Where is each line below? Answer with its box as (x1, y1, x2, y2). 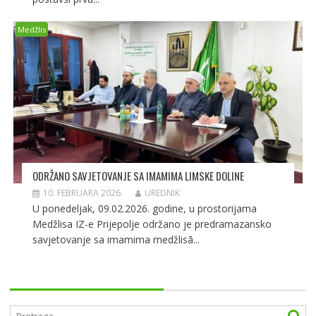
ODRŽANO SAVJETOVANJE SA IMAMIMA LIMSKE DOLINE (32, 167, 244, 183)
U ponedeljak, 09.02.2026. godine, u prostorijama (32, 201, 257, 215)
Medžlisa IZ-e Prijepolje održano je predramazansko (32, 217, 272, 231)
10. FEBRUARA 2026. (42, 186, 123, 199)
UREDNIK (144, 186, 180, 199)
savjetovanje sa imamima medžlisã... (32, 232, 200, 246)
